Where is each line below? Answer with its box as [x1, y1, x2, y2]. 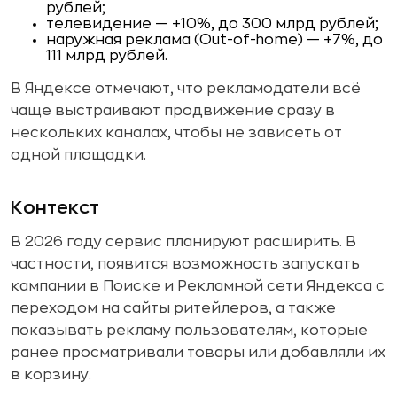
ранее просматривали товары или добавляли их [11, 345, 385, 360]
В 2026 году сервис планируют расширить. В [11, 234, 356, 249]
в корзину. [11, 367, 91, 382]
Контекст [11, 198, 99, 217]
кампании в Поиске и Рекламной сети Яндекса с [11, 278, 385, 293]
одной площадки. [11, 147, 146, 162]
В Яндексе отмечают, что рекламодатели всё [11, 81, 361, 96]
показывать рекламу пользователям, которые [11, 323, 368, 338]
